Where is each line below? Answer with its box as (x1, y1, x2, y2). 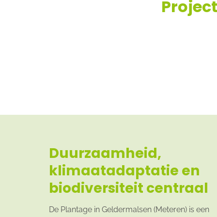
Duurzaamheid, (48, 143, 161, 163)
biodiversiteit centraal (48, 178, 211, 198)
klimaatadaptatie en (48, 161, 200, 181)
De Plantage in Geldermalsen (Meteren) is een (48, 205, 209, 215)
